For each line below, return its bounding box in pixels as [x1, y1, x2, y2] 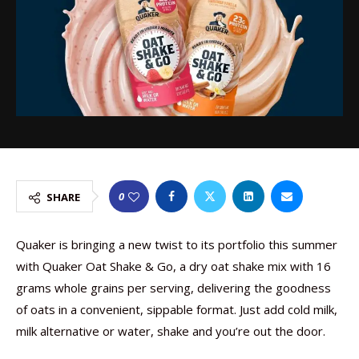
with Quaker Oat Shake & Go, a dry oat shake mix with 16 [16, 258, 331, 274]
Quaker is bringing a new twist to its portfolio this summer [16, 236, 337, 252]
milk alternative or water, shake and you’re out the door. [16, 323, 325, 339]
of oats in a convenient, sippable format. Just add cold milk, [16, 301, 337, 317]
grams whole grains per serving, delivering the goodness [16, 280, 331, 296]
